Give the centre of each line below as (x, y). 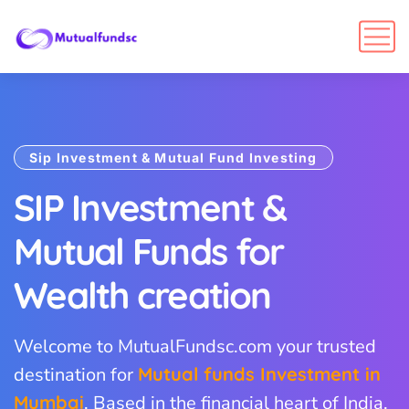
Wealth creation (142, 295)
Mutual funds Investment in (259, 374)
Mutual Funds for (149, 252)
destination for (76, 375)
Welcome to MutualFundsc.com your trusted (195, 347)
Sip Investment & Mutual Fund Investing (173, 157)
